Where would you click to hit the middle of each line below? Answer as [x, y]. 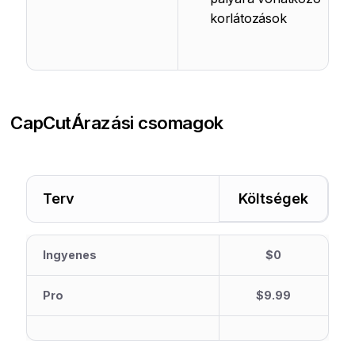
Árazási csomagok [147, 122]
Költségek [273, 198]
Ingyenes [70, 255]
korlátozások [248, 18]
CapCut [41, 122]
